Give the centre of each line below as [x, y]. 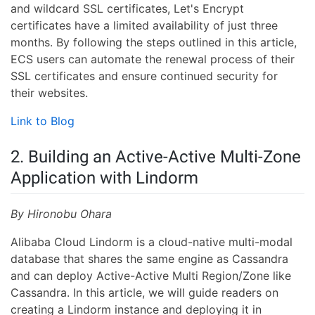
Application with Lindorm [104, 178]
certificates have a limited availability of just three [144, 26]
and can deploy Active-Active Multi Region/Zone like [151, 276]
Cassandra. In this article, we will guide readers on [144, 293]
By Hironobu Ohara [61, 214]
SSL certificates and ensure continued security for [144, 76]
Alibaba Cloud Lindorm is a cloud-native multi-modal [152, 242]
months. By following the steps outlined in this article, [154, 43]
